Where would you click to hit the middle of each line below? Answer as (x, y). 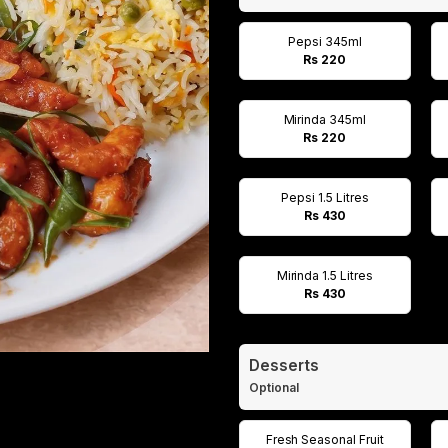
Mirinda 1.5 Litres (325, 275)
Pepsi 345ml (324, 41)
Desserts (284, 365)
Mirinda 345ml (325, 119)
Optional (275, 387)
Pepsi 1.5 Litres (325, 197)
